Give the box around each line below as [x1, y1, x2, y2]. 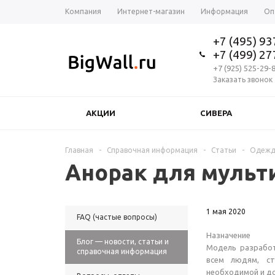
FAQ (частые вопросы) [77, 213, 157, 221]
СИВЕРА [199, 109, 232, 117]
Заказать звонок [213, 76, 273, 83]
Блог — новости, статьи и [77, 238, 169, 246]
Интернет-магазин [117, 7, 185, 15]
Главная [65, 146, 93, 154]
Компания [65, 7, 101, 15]
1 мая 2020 [206, 207, 246, 215]
